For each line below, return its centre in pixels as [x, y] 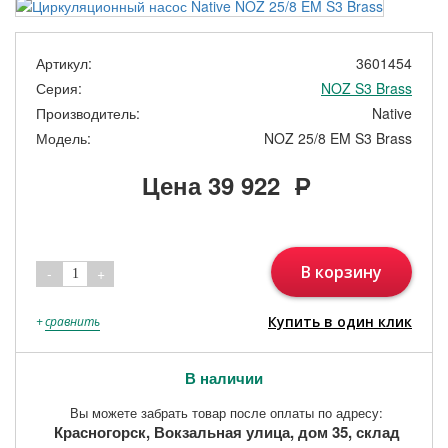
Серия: [59, 87]
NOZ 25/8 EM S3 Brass [338, 137]
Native [392, 112]
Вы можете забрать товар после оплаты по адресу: [226, 412]
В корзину [341, 271]
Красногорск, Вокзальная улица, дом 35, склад [226, 431]
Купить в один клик [340, 321]
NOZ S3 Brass [366, 87]
